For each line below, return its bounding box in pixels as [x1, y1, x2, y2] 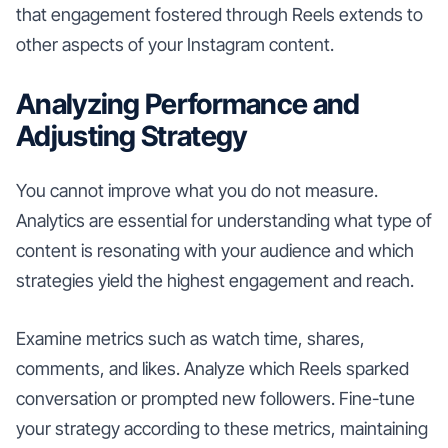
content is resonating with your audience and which [16, 239, 414, 261]
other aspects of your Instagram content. [16, 33, 334, 55]
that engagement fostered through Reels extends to [16, 3, 423, 25]
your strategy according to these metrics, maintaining [16, 417, 428, 439]
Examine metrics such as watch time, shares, [16, 327, 365, 349]
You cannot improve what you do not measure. [16, 179, 378, 201]
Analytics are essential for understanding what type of [16, 209, 432, 231]
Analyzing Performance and [16, 86, 360, 121]
